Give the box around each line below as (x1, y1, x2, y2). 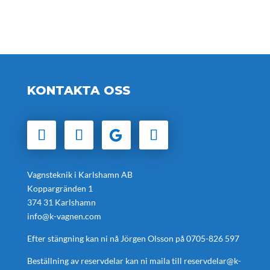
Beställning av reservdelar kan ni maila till (27, 255, 184, 266)
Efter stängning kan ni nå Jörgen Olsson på (27, 233, 186, 243)
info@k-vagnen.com (27, 210, 101, 221)
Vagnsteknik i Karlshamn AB (27, 169, 133, 180)
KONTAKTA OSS (27, 83, 134, 98)
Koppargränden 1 (27, 183, 93, 193)
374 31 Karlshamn (27, 196, 96, 207)
